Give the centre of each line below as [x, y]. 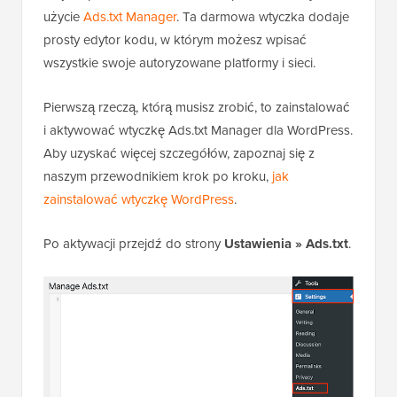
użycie [63, 17]
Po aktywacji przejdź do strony [134, 244]
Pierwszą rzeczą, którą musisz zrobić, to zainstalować [197, 108]
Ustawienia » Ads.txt [286, 244]
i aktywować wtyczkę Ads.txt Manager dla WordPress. [198, 131]
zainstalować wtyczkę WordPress [139, 200]
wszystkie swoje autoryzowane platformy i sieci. [179, 63]
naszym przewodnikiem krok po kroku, [158, 177]
